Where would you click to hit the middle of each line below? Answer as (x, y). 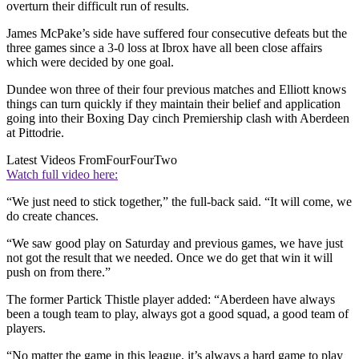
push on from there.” (58, 272)
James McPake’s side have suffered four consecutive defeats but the (177, 33)
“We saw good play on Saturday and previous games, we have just (175, 243)
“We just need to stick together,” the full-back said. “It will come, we (179, 201)
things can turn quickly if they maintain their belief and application (173, 103)
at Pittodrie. (35, 132)
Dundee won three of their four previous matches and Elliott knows (176, 89)
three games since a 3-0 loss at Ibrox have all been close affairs (164, 47)
